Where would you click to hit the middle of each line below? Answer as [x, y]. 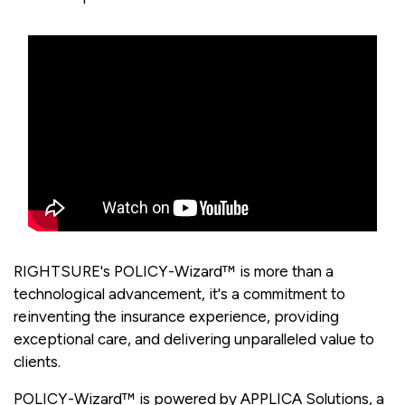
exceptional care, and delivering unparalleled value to [194, 339]
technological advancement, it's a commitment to [179, 294]
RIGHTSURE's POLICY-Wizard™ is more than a [174, 272]
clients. [37, 362]
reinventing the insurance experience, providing [176, 317]
